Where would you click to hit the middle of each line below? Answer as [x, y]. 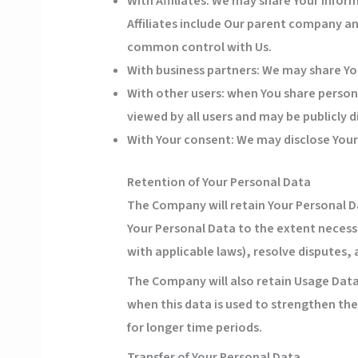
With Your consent [179, 140]
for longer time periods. [194, 328]
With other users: [175, 94]
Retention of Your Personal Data [219, 183]
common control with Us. [199, 48]
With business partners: [193, 71]
